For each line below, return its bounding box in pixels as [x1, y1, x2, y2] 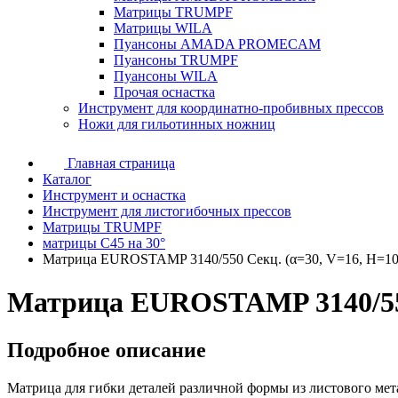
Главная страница [68, 155, 175, 171]
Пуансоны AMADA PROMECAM [114, 36, 321, 52]
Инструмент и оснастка [43, 187, 186, 203]
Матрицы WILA [114, 20, 212, 36]
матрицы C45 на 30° [43, 235, 165, 251]
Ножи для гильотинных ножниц [78, 116, 275, 131]
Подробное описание [7, 338, 206, 362]
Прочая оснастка [114, 84, 215, 99]
